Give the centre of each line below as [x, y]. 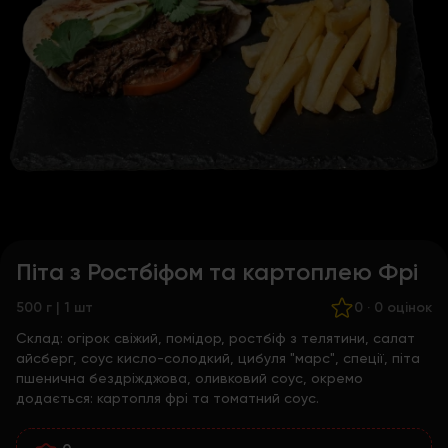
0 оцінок [403, 307]
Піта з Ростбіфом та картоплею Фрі [217, 271]
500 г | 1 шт [54, 307]
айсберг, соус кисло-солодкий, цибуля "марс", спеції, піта [218, 358]
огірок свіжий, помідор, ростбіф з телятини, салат [241, 338]
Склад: [41, 338]
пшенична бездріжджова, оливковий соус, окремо [189, 378]
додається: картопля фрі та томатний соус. [167, 398]
